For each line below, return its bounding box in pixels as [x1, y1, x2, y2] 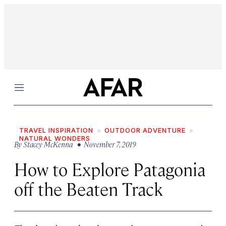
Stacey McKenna [23, 139, 73, 149]
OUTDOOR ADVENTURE [104, 126, 186, 134]
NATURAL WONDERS [19, 134, 90, 142]
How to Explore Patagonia [14, 157, 205, 180]
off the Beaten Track [14, 177, 163, 200]
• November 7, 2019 [74, 139, 136, 149]
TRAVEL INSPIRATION [19, 126, 93, 134]
